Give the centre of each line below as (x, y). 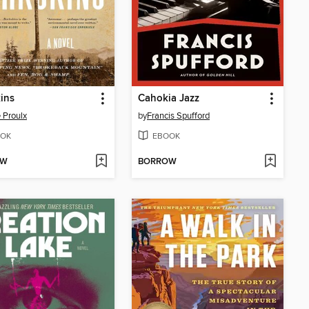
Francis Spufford (178, 116)
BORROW (157, 162)
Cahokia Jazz (169, 99)
